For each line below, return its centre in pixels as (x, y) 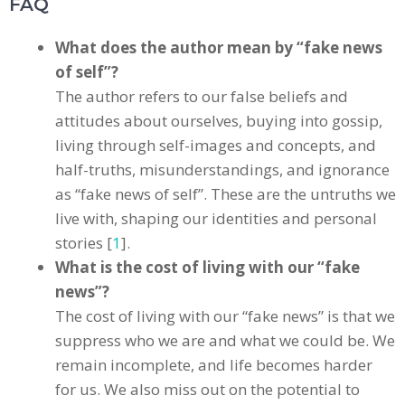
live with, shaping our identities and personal (216, 218)
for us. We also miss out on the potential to (207, 389)
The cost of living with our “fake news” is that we (225, 316)
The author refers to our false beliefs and (202, 96)
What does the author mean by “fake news (219, 47)
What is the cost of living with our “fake (207, 267)
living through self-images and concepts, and (216, 145)
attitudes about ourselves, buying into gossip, (219, 120)
